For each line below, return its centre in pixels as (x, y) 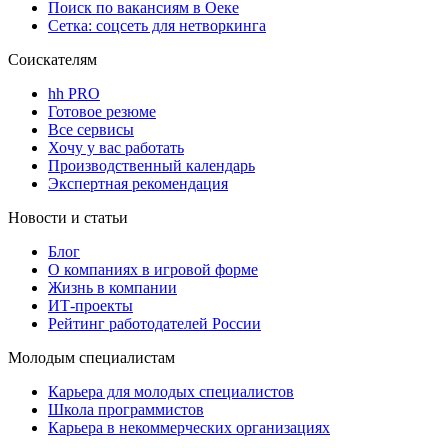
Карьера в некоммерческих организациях (189, 428)
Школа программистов (126, 410)
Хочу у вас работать (116, 148)
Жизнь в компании (112, 288)
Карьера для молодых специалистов (171, 392)
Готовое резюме (102, 112)
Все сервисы (91, 130)
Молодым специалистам (91, 358)
